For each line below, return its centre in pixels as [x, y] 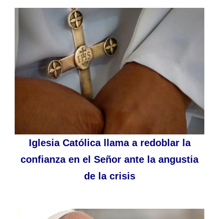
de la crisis [109, 176]
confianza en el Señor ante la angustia [109, 159]
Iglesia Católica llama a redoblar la [109, 142]
